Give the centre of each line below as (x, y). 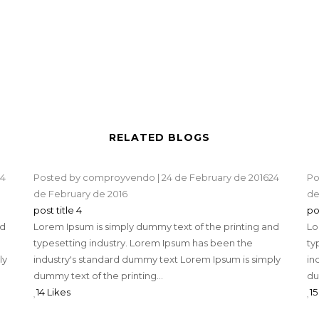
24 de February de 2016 (215, 178)
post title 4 (57, 210)
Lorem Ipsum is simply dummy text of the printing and (156, 227)
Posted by (58, 178)
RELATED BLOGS (159, 138)
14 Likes (53, 292)
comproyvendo (119, 178)
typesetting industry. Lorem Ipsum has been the (143, 243)
